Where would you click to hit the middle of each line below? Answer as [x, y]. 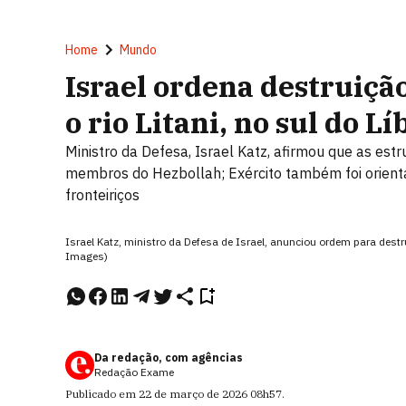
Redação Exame [134, 372]
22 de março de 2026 [193, 394]
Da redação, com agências [169, 358]
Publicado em [102, 394]
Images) [87, 256]
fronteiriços [102, 195]
